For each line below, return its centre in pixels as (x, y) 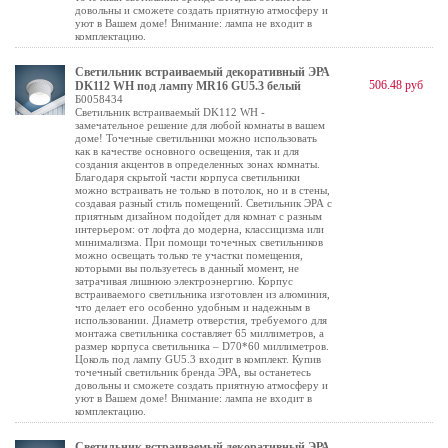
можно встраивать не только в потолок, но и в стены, (202, 190)
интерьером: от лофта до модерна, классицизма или (199, 229)
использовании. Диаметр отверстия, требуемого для (201, 320)
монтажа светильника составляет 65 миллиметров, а (199, 333)
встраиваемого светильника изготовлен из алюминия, (202, 294)
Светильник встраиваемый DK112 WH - (170, 112)
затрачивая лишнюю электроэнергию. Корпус (184, 281)
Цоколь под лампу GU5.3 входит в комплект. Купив (198, 359)
